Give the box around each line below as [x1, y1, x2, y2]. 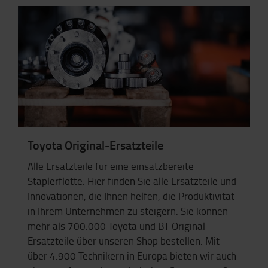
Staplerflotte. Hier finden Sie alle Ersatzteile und [28, 174, 236, 188]
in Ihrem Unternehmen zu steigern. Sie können [28, 204, 228, 218]
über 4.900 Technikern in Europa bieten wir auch [28, 249, 236, 263]
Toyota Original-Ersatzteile [28, 136, 163, 153]
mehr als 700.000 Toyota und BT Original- [28, 219, 209, 233]
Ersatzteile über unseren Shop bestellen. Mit [28, 234, 220, 248]
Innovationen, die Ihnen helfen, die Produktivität [28, 189, 234, 203]
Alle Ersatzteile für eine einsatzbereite [28, 159, 194, 173]
